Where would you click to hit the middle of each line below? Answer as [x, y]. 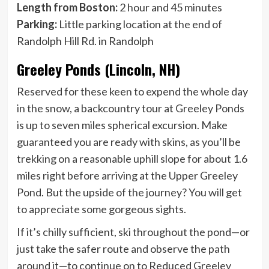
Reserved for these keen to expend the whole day [132, 91]
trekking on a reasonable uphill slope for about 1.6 [132, 158]
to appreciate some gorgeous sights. [101, 209]
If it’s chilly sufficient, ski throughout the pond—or [133, 231]
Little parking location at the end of [139, 24]
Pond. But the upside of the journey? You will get [129, 192]
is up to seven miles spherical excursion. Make [122, 125]
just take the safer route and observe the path [123, 248]
